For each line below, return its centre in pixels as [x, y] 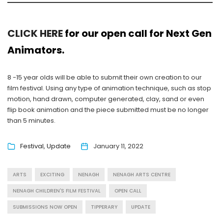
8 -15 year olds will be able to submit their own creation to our [105, 77]
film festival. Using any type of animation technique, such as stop [109, 88]
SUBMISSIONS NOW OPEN [45, 207]
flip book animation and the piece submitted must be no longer [108, 110]
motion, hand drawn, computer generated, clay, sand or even [106, 99]
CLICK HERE [35, 33]
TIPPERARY [104, 207]
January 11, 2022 [118, 146]
